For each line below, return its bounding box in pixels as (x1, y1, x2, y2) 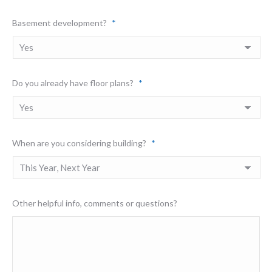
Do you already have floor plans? (12, 78, 134, 88)
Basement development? (12, 18, 107, 28)
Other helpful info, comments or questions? (12, 198, 177, 208)
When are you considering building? (12, 138, 146, 148)
